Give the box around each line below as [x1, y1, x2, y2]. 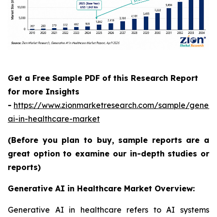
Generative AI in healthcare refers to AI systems [8, 205, 209, 215]
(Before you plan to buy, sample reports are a [8, 135, 209, 145]
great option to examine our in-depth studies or [8, 149, 209, 158]
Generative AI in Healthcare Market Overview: [8, 184, 195, 193]
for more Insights [8, 87, 79, 96]
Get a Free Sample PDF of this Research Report [8, 73, 198, 83]
